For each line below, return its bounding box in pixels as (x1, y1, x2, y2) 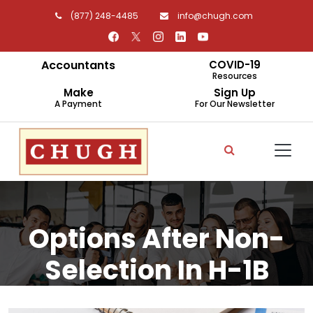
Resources (212, 70, 257, 82)
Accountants (41, 57, 115, 73)
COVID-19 (209, 57, 261, 72)
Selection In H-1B (44, 252, 269, 289)
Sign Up (214, 85, 256, 100)
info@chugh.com (175, 10, 253, 22)
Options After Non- (29, 220, 284, 257)
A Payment (54, 98, 102, 110)
